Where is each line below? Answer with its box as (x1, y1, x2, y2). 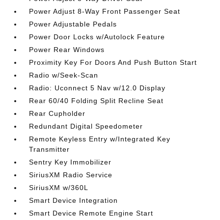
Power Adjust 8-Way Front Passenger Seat (29, 7, 181, 15)
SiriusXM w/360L (29, 184, 89, 192)
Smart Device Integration (29, 196, 118, 204)
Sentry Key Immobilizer (29, 158, 112, 166)
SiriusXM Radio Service (29, 171, 113, 179)
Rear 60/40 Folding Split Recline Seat (29, 97, 164, 105)
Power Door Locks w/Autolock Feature (29, 33, 165, 41)
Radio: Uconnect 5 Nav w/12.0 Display (29, 84, 166, 92)
